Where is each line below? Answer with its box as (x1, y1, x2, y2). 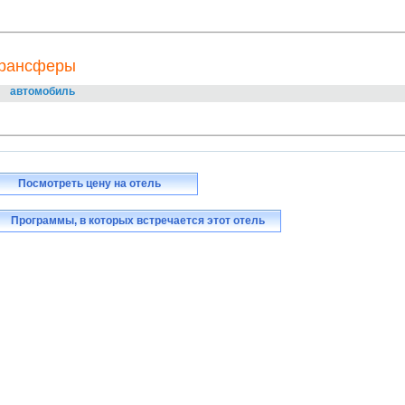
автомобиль (10, 85, 75, 98)
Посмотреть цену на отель (18, 177, 161, 190)
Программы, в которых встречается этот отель (8, 214, 265, 227)
